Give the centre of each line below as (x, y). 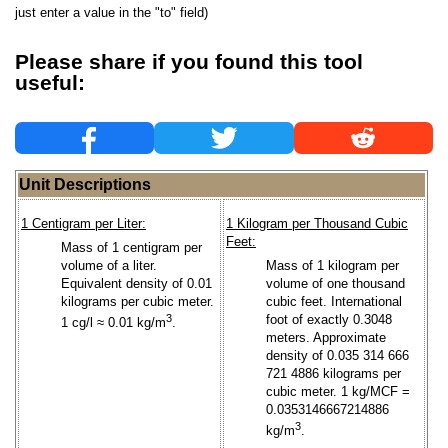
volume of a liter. (109, 265)
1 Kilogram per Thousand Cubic (317, 224)
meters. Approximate (326, 337)
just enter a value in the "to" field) (111, 13)
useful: (50, 82)
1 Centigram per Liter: (83, 224)
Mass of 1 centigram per (131, 247)
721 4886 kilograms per (333, 373)
